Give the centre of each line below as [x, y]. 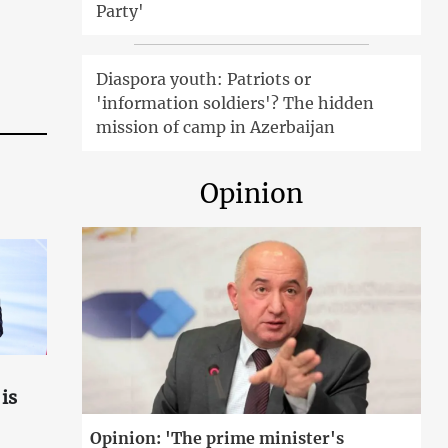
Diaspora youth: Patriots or [204, 79]
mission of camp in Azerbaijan [216, 127]
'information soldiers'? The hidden [235, 103]
